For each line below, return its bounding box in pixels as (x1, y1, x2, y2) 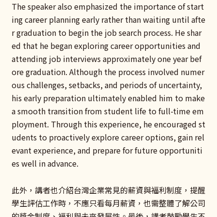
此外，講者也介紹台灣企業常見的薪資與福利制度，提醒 (12, 184, 205, 196)
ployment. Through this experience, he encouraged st (12, 118, 205, 130)
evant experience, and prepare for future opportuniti (12, 144, 202, 156)
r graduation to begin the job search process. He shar (12, 27, 201, 39)
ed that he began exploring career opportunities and (12, 40, 201, 52)
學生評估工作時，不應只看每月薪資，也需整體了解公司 (12, 197, 205, 209)
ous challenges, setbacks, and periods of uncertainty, (12, 79, 202, 91)
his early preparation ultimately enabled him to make (12, 92, 205, 104)
